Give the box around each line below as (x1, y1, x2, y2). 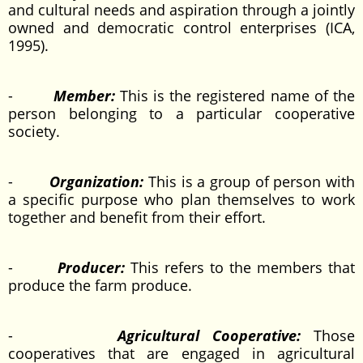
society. (8, 122, 60, 141)
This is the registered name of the (119, 86, 356, 105)
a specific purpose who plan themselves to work (8, 190, 355, 209)
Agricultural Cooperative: (117, 326, 314, 345)
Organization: (49, 172, 149, 191)
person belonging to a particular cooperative (8, 104, 355, 123)
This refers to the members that (130, 258, 356, 277)
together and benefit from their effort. (8, 207, 266, 227)
